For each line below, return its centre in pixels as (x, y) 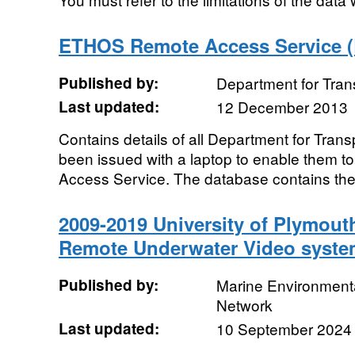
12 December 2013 (282, 107)
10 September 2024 (284, 328)
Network (244, 305)
